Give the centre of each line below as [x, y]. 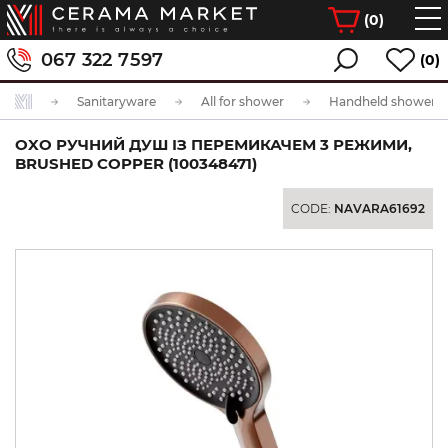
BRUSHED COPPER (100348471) [136, 163]
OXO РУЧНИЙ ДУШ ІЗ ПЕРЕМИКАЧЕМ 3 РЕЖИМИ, [213, 144]
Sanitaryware [116, 101]
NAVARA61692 [379, 208]
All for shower [242, 101]
